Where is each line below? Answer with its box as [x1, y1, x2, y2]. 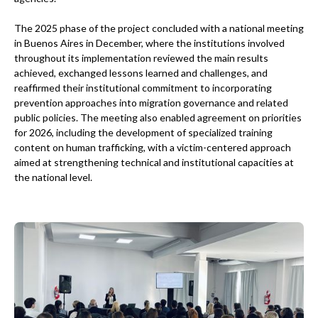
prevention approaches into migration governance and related [14, 96, 288, 109]
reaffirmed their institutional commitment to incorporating [14, 81, 272, 94]
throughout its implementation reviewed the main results [14, 51, 268, 64]
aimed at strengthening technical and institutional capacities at [14, 155, 294, 168]
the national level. [14, 170, 92, 183]
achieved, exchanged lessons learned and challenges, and [14, 66, 268, 79]
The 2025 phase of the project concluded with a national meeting [14, 21, 304, 34]
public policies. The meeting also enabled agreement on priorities [14, 111, 302, 124]
